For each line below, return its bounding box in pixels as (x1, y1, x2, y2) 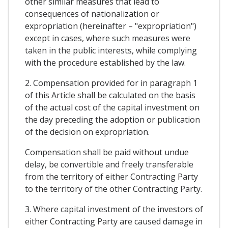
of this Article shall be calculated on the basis (25, 89, 195, 101)
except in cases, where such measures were (25, 32, 190, 44)
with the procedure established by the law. (25, 56, 186, 68)
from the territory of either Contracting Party (25, 170, 198, 182)
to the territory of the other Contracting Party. (25, 183, 202, 194)
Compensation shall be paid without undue (25, 146, 189, 158)
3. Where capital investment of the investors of (25, 203, 203, 215)
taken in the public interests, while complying (25, 44, 197, 56)
